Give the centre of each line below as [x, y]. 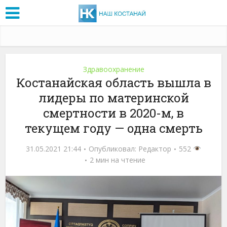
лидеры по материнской [113, 98]
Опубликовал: [114, 148]
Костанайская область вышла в [113, 82]
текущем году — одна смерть [113, 128]
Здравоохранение [113, 69]
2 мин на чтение [117, 160]
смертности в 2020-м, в [113, 113]
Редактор [155, 148]
